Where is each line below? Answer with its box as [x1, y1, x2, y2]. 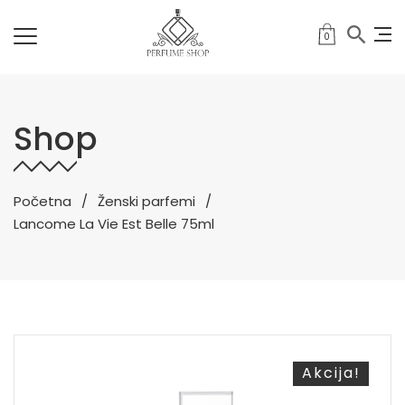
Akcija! [301, 363, 361, 384]
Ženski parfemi [98, 191, 195, 211]
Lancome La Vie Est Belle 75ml [14, 213, 214, 233]
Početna [14, 191, 71, 211]
